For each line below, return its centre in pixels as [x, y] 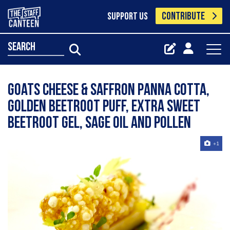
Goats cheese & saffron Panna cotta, [109, 91]
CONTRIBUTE [184, 17]
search [22, 47]
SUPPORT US [127, 17]
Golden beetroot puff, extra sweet [104, 107]
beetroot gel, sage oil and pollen [99, 124]
